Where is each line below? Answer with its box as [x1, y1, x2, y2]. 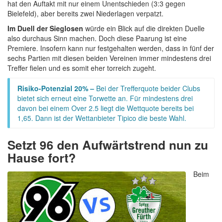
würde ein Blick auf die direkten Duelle [83, 23, 205, 33]
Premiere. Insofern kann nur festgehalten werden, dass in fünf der [7, 43, 214, 53]
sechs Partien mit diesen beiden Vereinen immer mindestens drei [7, 53, 211, 63]
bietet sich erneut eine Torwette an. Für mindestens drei [17, 93, 193, 103]
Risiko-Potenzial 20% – [17, 83, 96, 93]
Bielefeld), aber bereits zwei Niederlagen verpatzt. [7, 8, 164, 18]
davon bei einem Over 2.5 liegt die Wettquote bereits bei [17, 103, 194, 113]
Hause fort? [7, 148, 76, 166]
